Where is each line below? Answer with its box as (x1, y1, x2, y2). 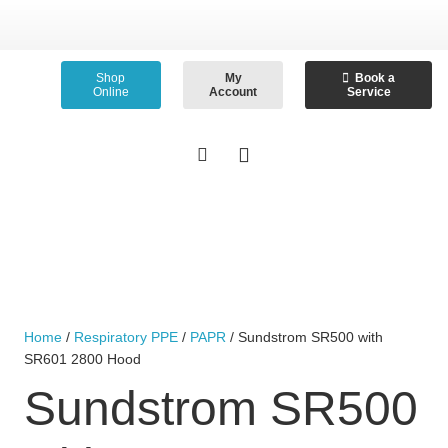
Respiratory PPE (74, 329, 178, 345)
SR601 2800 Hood (24, 351, 141, 367)
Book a (355, 71, 396, 85)
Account (209, 85, 258, 99)
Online (92, 85, 129, 99)
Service (346, 85, 391, 99)
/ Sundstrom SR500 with (226, 329, 383, 345)
